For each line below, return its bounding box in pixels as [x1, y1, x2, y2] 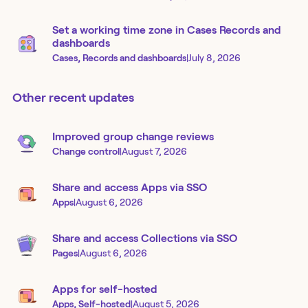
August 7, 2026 [122, 145, 187, 157]
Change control [52, 145, 120, 157]
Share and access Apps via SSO [52, 181, 207, 193]
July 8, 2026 [188, 52, 241, 64]
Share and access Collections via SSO [52, 232, 237, 244]
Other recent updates [12, 91, 134, 105]
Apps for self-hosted [52, 283, 157, 295]
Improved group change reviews [52, 130, 214, 142]
